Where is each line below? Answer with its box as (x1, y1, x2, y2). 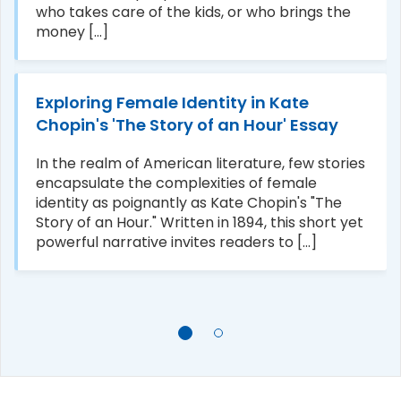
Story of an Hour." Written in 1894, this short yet (36, 211, 363, 233)
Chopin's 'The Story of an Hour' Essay (36, 113, 338, 136)
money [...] (36, 21, 108, 42)
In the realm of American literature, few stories (36, 152, 365, 174)
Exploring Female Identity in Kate (36, 90, 309, 114)
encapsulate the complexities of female (36, 172, 317, 193)
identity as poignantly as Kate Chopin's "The (36, 192, 342, 213)
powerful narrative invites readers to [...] (36, 231, 317, 252)
